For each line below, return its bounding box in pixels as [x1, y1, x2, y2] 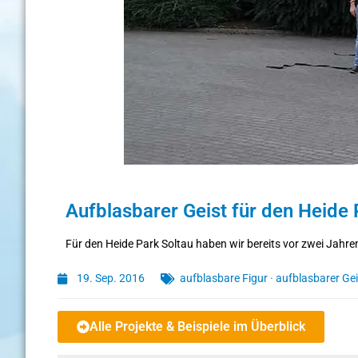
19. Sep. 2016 [77, 272, 145, 285]
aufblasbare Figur [180, 272, 268, 285]
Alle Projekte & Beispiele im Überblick [89, 319, 305, 335]
